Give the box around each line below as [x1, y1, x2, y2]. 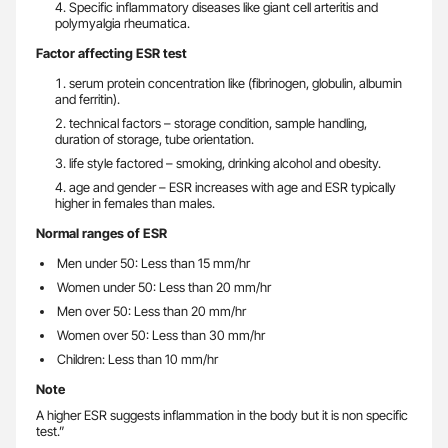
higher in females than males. [54, 195, 215, 212]
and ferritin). [54, 91, 120, 108]
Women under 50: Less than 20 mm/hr [56, 279, 271, 296]
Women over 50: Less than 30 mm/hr [56, 327, 265, 344]
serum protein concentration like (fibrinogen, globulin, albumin [68, 75, 402, 92]
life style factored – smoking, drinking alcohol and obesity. [68, 155, 381, 172]
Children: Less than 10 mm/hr [56, 351, 218, 368]
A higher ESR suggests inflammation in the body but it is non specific [36, 407, 408, 424]
